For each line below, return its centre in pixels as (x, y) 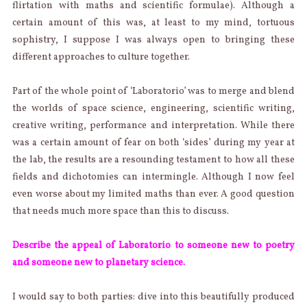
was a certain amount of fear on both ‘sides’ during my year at (153, 143)
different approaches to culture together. (101, 57)
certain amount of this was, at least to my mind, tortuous (153, 23)
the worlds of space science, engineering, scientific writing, (153, 108)
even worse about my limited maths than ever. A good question (153, 194)
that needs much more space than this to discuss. (120, 211)
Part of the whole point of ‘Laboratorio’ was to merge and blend (153, 91)
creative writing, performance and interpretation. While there (153, 125)
